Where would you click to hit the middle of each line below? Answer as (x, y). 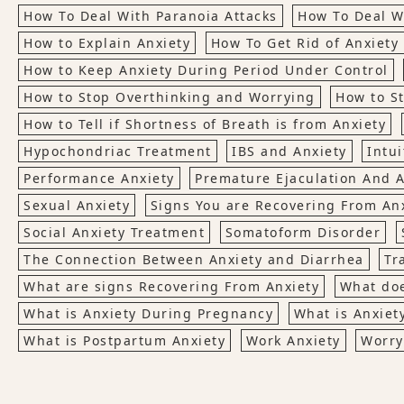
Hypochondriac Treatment (118, 151)
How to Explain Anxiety (107, 43)
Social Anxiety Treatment (114, 233)
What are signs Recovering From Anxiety (171, 287)
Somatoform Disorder (303, 233)
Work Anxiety (293, 341)
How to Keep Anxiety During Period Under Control (206, 70)
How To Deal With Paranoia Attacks (151, 16)
